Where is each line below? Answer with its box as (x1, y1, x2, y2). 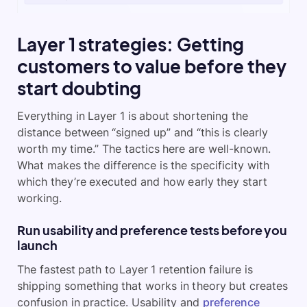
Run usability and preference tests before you (17, 222, 288, 238)
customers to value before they (17, 55, 286, 78)
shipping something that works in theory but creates (17, 279, 288, 293)
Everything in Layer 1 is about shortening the (17, 109, 248, 123)
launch (17, 237, 58, 254)
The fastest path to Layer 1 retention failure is (17, 262, 253, 277)
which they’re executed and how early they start (17, 175, 267, 189)
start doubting (17, 77, 141, 100)
